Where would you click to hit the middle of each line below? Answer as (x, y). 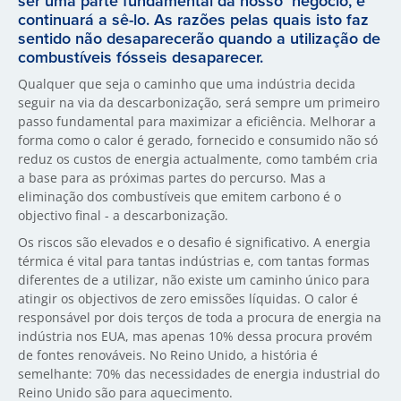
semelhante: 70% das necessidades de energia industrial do (199, 374)
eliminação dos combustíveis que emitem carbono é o (179, 196)
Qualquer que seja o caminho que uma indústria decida (187, 84)
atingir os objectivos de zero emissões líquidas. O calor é (188, 299)
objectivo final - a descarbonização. (123, 215)
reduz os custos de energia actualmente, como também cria (198, 159)
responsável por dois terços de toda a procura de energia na (200, 317)
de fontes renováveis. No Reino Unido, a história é (168, 355)
